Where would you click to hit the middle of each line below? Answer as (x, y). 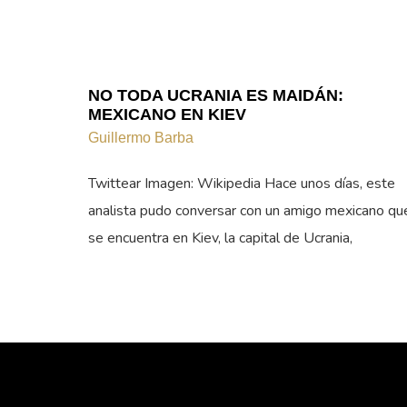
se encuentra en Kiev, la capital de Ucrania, (220, 238)
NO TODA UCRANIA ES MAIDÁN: (216, 95)
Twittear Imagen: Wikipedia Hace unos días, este (242, 184)
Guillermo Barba (141, 138)
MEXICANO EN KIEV (167, 114)
